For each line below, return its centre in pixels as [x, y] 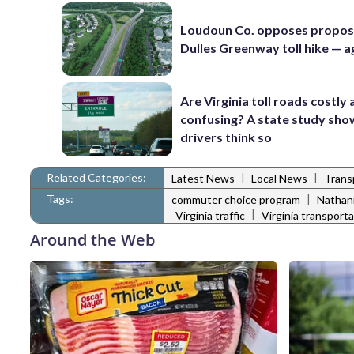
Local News [279, 179]
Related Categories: [96, 177]
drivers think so [226, 137]
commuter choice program [236, 200]
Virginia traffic [210, 215]
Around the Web [92, 239]
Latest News [203, 179]
